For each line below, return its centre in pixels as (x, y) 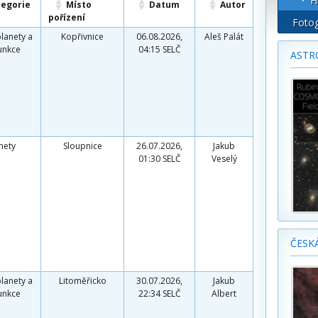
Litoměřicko (82, 281)
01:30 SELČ (159, 159)
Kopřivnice (82, 37)
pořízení (67, 17)
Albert (224, 294)
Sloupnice (82, 146)
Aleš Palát (224, 37)
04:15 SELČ (159, 49)
